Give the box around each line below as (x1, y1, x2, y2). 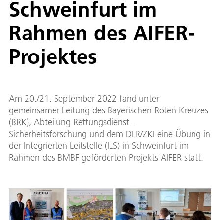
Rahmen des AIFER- (9, 19, 195, 46)
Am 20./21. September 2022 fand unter (9, 92, 159, 104)
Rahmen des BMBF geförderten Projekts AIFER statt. (9, 151, 206, 163)
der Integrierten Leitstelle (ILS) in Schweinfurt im (9, 139, 189, 151)
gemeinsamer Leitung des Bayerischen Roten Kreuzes (9, 104, 208, 116)
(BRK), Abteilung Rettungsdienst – (9, 116, 136, 128)
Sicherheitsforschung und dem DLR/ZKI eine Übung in (9, 128, 210, 139)
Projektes (9, 43, 97, 69)
